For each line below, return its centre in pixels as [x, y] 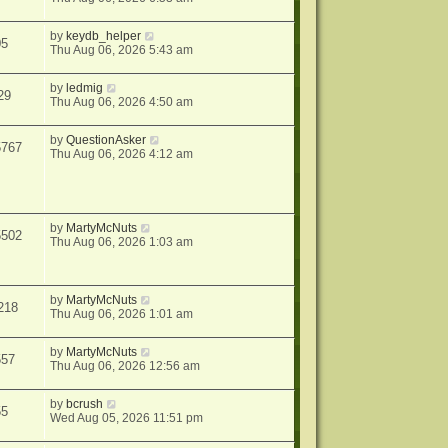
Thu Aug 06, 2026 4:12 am [122, 153]
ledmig [85, 87]
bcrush [85, 404]
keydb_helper [104, 35]
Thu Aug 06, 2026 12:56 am [125, 366]
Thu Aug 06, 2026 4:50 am [122, 101]
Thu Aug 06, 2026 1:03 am [122, 242]
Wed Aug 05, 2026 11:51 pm [127, 418]
